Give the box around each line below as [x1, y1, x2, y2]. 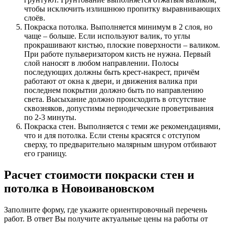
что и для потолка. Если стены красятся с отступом [24, 131, 200, 140]
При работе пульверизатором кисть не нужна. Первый [24, 49, 211, 58]
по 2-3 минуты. [24, 113, 76, 122]
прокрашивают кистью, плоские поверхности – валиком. [24, 40, 220, 49]
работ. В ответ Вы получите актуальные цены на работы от [4, 214, 208, 223]
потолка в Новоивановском [4, 181, 154, 195]
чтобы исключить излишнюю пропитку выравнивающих [24, 4, 220, 13]
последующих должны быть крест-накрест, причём [24, 67, 199, 76]
